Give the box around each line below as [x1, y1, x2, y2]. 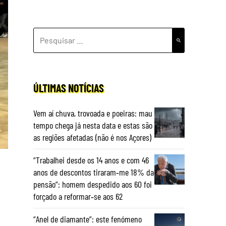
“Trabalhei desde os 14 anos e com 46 [33, 154, 149, 165]
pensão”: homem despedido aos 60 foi [33, 179, 152, 190]
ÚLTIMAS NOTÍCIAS [33, 81, 104, 94]
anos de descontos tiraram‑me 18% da [33, 166, 154, 178]
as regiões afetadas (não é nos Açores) [33, 132, 151, 143]
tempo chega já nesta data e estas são [33, 120, 152, 131]
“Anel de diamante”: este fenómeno [33, 213, 142, 224]
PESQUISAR [33, 29, 73, 38]
